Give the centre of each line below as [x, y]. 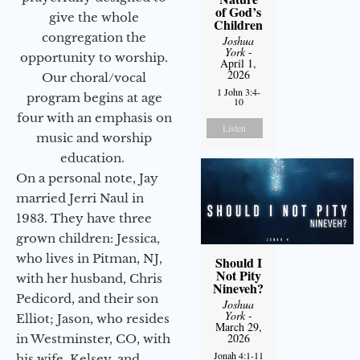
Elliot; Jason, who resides [93, 318]
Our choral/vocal [94, 77]
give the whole [94, 17]
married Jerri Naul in [80, 198]
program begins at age [94, 97]
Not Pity [238, 275]
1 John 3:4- [238, 91]
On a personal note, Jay [87, 178]
